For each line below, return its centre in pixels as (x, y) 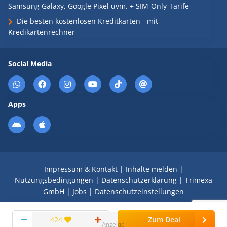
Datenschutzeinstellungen (139, 191)
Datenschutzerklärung (139, 180)
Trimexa (199, 180)
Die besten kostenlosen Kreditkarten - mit (87, 21)
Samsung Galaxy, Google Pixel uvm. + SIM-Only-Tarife (99, 6)
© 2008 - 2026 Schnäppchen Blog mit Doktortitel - (113, 211)
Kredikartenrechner (42, 32)
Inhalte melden (151, 169)
